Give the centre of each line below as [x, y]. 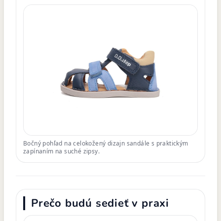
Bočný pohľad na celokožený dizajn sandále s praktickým [106, 143]
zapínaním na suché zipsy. [61, 151]
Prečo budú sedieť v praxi [100, 203]
